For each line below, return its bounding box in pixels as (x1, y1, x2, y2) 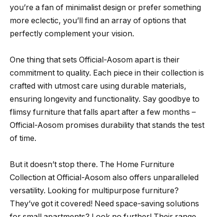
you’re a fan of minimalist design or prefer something (10, 3, 201, 13)
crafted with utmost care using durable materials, (10, 81, 186, 91)
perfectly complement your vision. (10, 29, 134, 39)
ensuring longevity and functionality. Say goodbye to (10, 94, 200, 104)
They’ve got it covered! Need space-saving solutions (10, 199, 199, 209)
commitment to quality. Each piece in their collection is (10, 68, 204, 78)
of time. (10, 134, 36, 143)
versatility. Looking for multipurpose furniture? (10, 186, 179, 196)
